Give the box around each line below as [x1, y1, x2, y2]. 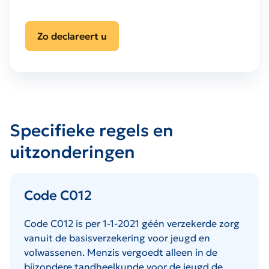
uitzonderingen [10, 141, 135, 163]
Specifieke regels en [10, 119, 174, 141]
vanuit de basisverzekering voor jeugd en [24, 231, 210, 244]
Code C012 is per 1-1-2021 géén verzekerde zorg [24, 217, 240, 229]
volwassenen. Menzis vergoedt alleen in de [24, 246, 217, 258]
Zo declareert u [37, 29, 107, 42]
